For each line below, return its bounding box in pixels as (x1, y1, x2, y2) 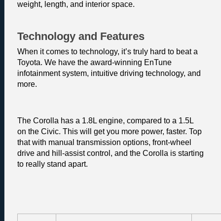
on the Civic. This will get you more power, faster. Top (17, 127, 202, 136)
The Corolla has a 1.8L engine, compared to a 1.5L (17, 116, 193, 125)
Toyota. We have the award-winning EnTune (17, 58, 172, 67)
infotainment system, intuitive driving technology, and (17, 69, 201, 78)
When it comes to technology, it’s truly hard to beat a (17, 47, 198, 56)
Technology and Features (17, 30, 145, 42)
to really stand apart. (17, 160, 90, 169)
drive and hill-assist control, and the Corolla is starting (17, 149, 204, 158)
